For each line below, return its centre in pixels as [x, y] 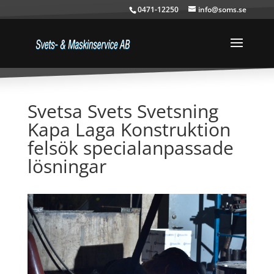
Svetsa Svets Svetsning [123, 111]
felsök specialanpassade [130, 148]
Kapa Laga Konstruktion [129, 129]
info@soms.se [223, 9]
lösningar [67, 166]
